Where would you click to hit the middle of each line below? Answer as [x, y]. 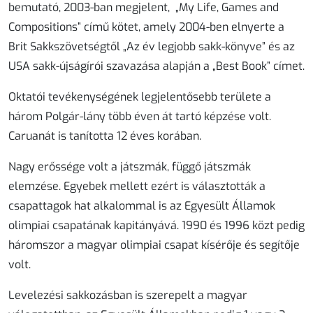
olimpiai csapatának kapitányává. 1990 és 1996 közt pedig [156, 226]
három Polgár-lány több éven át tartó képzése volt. [140, 117]
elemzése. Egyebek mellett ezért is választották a [137, 187]
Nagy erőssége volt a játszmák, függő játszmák [130, 167]
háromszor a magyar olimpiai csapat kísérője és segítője [154, 245]
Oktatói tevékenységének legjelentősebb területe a [140, 97]
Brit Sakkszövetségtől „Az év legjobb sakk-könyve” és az [152, 47]
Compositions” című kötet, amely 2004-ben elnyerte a [146, 27]
